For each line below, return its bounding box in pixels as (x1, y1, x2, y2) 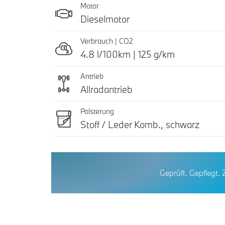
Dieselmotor (80, 13, 130, 26)
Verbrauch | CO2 (80, 36, 135, 46)
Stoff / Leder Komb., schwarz (80, 119, 199, 131)
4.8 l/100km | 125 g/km (80, 48, 175, 61)
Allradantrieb (80, 83, 133, 96)
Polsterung (80, 106, 114, 117)
